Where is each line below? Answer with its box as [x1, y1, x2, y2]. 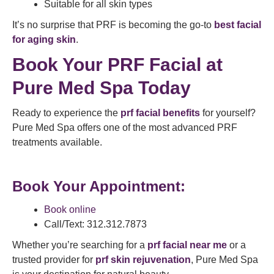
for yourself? [200, 108, 256, 118]
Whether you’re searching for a [12, 240, 147, 250]
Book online [44, 204, 96, 215]
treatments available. [12, 137, 102, 147]
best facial [214, 20, 261, 30]
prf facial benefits [120, 108, 200, 118]
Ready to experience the [12, 108, 120, 118]
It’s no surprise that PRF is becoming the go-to [12, 20, 214, 30]
